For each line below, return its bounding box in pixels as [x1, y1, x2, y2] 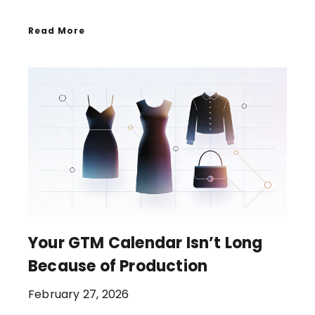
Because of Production [28, 255, 208, 278]
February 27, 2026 [28, 286, 129, 303]
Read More [28, 24, 85, 37]
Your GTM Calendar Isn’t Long [28, 232, 263, 255]
